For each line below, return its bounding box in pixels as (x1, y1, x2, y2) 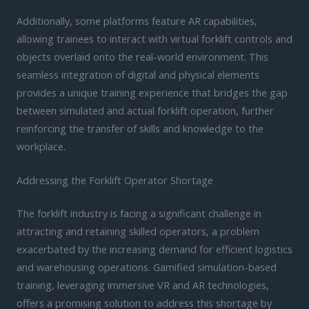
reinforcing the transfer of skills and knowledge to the (17, 121, 263, 136)
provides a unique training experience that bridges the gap (17, 86, 288, 100)
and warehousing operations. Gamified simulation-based (17, 260, 277, 275)
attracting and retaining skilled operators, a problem (17, 224, 259, 239)
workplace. (17, 139, 66, 154)
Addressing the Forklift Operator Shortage (17, 173, 213, 188)
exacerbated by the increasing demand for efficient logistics (17, 242, 292, 257)
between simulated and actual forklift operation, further (17, 103, 274, 118)
